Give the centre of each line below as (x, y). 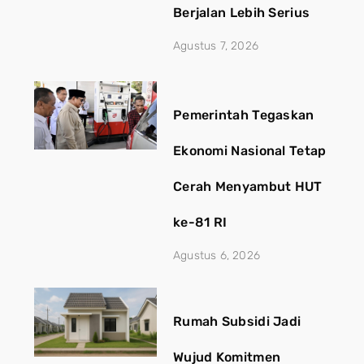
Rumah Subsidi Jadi (237, 322)
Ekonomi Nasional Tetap (249, 151)
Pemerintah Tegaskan (243, 115)
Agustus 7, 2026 (215, 45)
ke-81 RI (200, 223)
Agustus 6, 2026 (216, 256)
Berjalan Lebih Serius (241, 12)
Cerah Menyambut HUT (247, 187)
